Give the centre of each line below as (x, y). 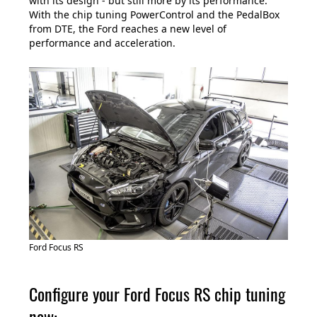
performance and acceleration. (102, 43)
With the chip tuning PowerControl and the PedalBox (154, 15)
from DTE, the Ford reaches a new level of (128, 29)
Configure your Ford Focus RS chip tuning (157, 294)
